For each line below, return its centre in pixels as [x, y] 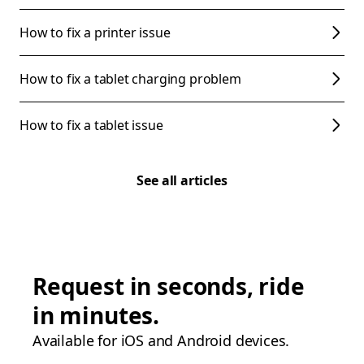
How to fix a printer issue [95, 32]
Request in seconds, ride [169, 286]
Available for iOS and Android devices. [161, 340]
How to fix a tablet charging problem [130, 79]
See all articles [182, 180]
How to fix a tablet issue [91, 125]
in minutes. [96, 315]
